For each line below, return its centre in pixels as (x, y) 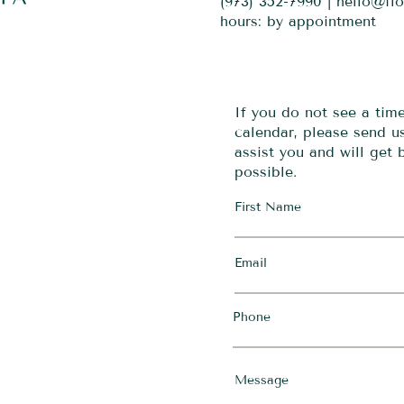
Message (262, 380)
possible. (266, 171)
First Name (268, 207)
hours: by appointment (298, 21)
